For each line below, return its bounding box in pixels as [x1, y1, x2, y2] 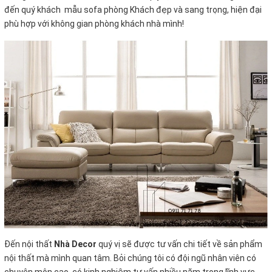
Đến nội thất [4, 239, 54, 249]
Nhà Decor [54, 239, 98, 249]
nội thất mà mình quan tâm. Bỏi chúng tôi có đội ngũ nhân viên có [4, 253, 256, 263]
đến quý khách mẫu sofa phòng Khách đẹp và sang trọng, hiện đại [4, 5, 262, 15]
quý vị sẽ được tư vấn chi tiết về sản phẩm [98, 239, 262, 249]
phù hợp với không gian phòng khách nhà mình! [4, 19, 184, 29]
